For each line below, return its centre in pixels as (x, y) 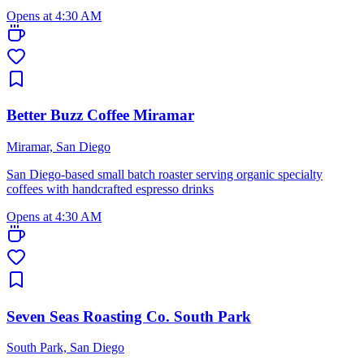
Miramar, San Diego (58, 147)
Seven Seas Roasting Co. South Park (129, 316)
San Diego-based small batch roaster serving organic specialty (165, 174)
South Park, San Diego (65, 348)
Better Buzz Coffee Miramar (100, 115)
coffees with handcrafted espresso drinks (110, 189)
